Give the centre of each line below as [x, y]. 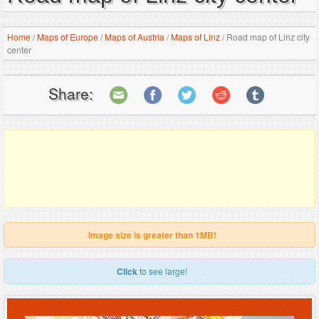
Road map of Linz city [267, 37]
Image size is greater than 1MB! [152, 235]
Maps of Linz [195, 37]
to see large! [162, 271]
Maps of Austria [135, 37]
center [19, 49]
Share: [70, 93]
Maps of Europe [68, 37]
